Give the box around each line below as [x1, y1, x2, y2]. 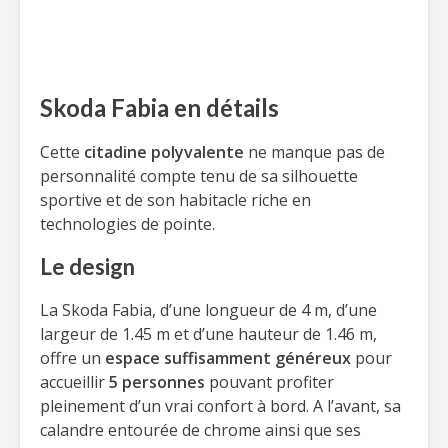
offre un [40, 347, 105, 369]
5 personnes [109, 371, 205, 393]
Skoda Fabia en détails [40, 93, 279, 122]
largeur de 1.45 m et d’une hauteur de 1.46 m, [40, 323, 377, 345]
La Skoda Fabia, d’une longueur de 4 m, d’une [40, 299, 377, 321]
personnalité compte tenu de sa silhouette [40, 165, 358, 187]
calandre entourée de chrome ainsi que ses [40, 419, 361, 441]
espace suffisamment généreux [105, 347, 351, 369]
